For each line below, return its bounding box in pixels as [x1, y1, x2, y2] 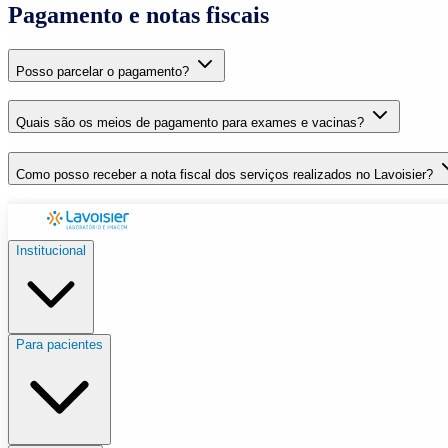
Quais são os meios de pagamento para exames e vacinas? [16, 115, 368, 131]
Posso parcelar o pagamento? [16, 63, 193, 79]
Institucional [16, 242, 86, 258]
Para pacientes [16, 336, 103, 352]
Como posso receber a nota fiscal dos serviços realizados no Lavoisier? [16, 167, 437, 183]
